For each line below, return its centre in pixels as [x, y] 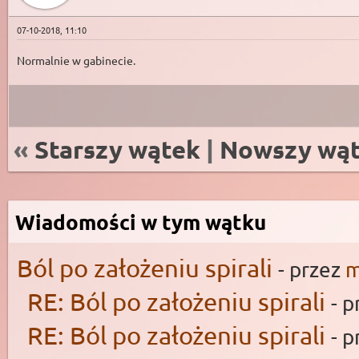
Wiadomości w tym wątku [141, 222]
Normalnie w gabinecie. [76, 60]
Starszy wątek [117, 149]
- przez [312, 270]
